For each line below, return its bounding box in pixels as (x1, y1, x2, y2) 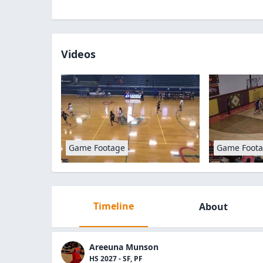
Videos (61, 47, 96, 61)
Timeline (93, 200, 134, 213)
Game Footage (69, 142, 125, 153)
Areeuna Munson (89, 241, 159, 252)
